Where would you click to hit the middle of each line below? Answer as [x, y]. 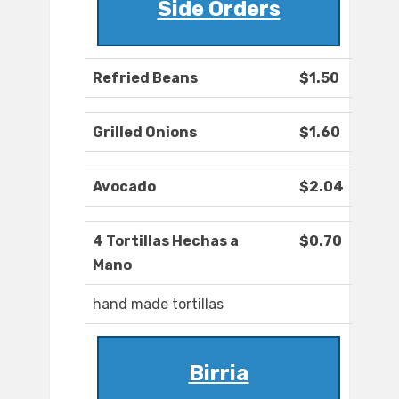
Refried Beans [145, 78]
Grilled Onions [145, 133]
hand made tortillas [158, 305]
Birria [219, 374]
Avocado [124, 187]
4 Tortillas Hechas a [166, 241]
